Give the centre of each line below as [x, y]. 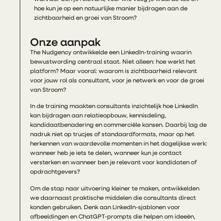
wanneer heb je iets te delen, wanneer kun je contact [106, 154]
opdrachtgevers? [55, 172]
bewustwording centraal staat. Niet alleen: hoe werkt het [113, 62]
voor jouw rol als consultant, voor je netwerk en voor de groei [117, 81]
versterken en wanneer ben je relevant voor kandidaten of [114, 163]
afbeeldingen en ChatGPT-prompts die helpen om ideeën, [113, 217]
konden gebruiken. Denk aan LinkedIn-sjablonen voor [105, 207]
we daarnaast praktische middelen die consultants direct [113, 198]
